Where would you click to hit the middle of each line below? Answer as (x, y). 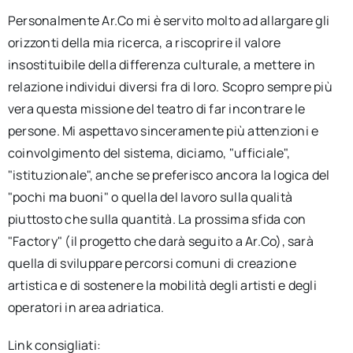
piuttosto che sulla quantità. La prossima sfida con (157, 219)
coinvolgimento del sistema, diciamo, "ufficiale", (149, 153)
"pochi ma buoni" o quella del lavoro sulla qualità (150, 197)
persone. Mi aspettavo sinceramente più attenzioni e (163, 131)
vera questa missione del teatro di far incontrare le (156, 109)
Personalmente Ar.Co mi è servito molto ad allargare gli (169, 20)
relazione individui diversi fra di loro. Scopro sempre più (170, 87)
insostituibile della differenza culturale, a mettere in (162, 65)
